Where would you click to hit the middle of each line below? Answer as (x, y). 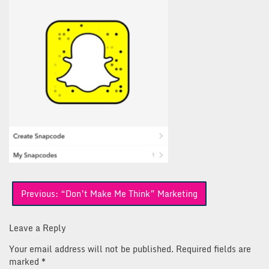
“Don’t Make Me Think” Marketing (129, 194)
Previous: (40, 194)
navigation (35, 202)
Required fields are (213, 249)
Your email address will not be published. (91, 249)
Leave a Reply (38, 228)
